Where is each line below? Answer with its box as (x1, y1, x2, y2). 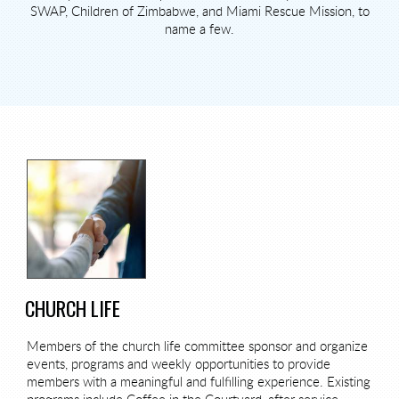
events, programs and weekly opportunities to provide (27, 357, 330, 371)
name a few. (165, 22, 234, 37)
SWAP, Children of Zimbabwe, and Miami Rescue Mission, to (29, 4, 370, 19)
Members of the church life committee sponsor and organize (27, 339, 368, 354)
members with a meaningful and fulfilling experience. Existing (27, 375, 370, 389)
